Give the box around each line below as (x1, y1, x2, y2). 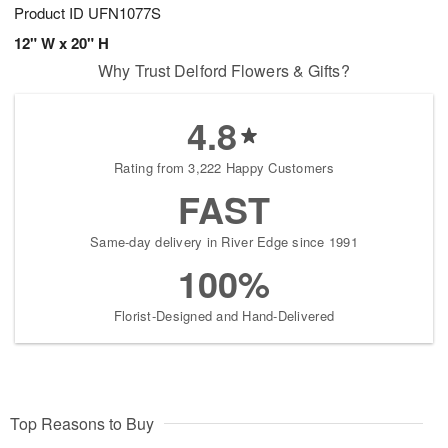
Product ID (14, 2, 88, 24)
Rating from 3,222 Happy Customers (114, 158, 334, 178)
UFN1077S (88, 2, 161, 24)
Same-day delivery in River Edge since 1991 (90, 232, 358, 252)
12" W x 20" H (14, 32, 109, 55)
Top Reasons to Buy (10, 412, 154, 436)
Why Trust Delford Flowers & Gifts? (98, 59, 350, 83)
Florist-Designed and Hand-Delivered (113, 306, 335, 326)
